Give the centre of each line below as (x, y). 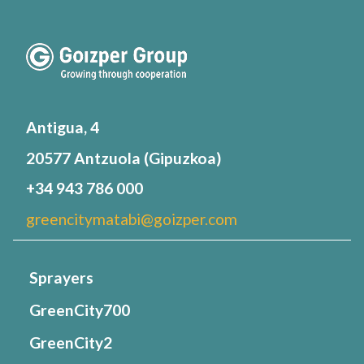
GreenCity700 (80, 310)
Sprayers (61, 278)
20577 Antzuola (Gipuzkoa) (123, 158)
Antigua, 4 (63, 128)
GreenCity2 (71, 343)
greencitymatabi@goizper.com (132, 219)
